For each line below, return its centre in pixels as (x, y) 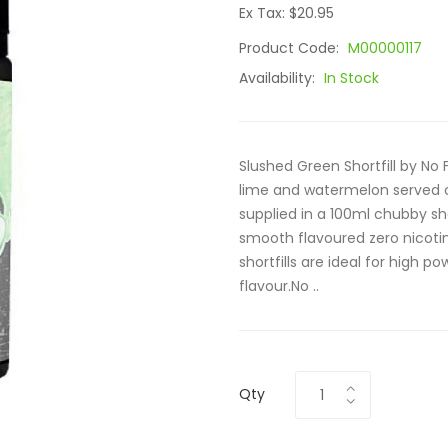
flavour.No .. (279, 286)
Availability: (279, 78)
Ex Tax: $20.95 (286, 13)
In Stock (351, 78)
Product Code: (291, 48)
